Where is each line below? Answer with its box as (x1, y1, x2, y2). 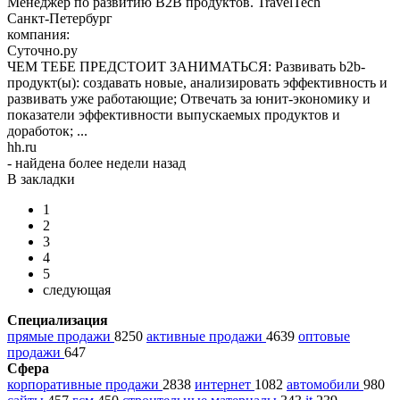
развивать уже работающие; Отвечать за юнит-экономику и (7, 90, 371, 106)
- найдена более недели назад (7, 154, 186, 171)
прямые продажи (7, 328, 114, 344)
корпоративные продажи (7, 376, 162, 392)
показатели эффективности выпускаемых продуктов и (7, 106, 340, 122)
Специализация (7, 312, 108, 328)
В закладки (7, 171, 75, 187)
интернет (195, 376, 254, 392)
